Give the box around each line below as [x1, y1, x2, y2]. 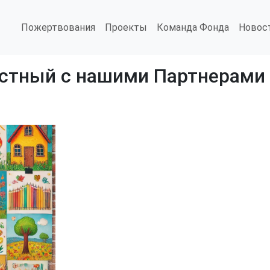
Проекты [105, 21, 147, 33]
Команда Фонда [157, 21, 229, 33]
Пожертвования [21, 21, 95, 33]
